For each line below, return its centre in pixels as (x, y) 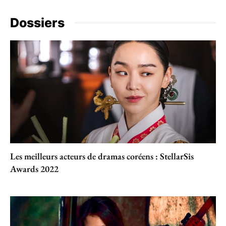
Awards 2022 (34, 168)
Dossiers (37, 22)
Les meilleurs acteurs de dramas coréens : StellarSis (102, 156)
